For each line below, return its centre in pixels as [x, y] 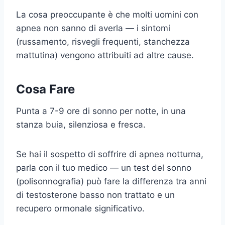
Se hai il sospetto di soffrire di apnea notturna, [110, 154]
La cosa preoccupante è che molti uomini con [107, 14]
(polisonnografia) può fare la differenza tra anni [111, 181]
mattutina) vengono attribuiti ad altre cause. [105, 55]
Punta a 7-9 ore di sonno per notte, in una [101, 111]
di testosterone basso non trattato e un [95, 195]
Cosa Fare [45, 89]
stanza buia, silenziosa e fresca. [81, 124]
